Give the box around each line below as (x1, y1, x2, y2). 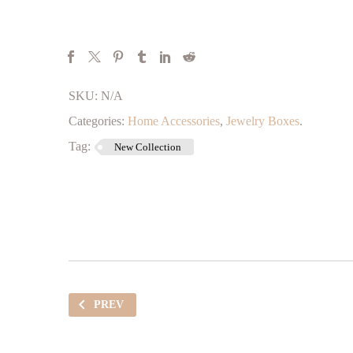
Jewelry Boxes (226, 114, 299, 128)
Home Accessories (128, 114, 220, 128)
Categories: (69, 114, 124, 128)
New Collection (114, 141, 181, 153)
